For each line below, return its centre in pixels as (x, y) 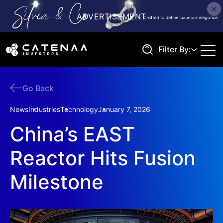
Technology (79, 109)
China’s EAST (72, 134)
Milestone (57, 182)
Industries (44, 109)
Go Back (38, 88)
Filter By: (175, 49)
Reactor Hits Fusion (103, 158)
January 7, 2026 (124, 109)
